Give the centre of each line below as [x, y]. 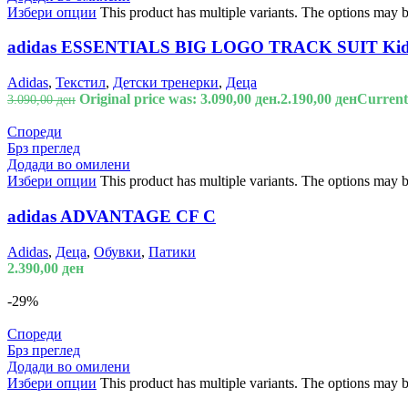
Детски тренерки [166, 83]
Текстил [81, 83]
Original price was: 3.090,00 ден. [180, 99]
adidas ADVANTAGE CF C [112, 216]
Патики [172, 251]
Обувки [117, 251]
